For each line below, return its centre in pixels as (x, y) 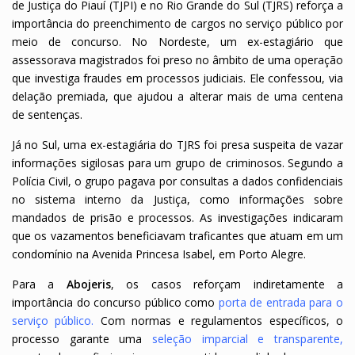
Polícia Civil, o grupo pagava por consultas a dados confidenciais (177, 181)
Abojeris (88, 284)
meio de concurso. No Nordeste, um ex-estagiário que (177, 41)
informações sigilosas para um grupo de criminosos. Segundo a (177, 162)
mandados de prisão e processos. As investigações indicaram (177, 217)
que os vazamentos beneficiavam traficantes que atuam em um (177, 235)
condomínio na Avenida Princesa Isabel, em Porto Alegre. (159, 254)
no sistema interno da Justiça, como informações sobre (177, 199)
